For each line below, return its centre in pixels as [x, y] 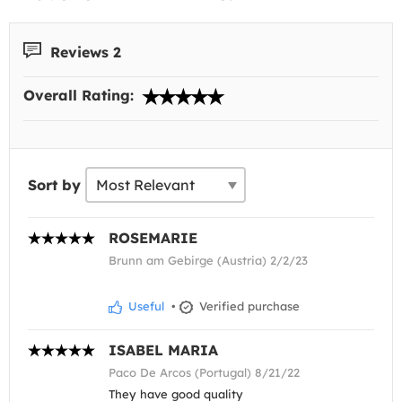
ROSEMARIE [153, 238]
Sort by [54, 185]
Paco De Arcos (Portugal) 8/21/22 [204, 373]
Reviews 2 [83, 52]
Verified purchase [248, 306]
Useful [144, 306]
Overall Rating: [81, 96]
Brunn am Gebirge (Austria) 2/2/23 [208, 261]
